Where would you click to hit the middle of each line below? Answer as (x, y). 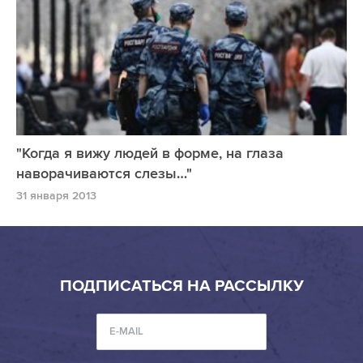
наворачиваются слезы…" (104, 174)
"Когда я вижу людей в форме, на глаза (150, 154)
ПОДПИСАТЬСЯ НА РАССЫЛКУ (181, 286)
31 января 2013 (56, 196)
